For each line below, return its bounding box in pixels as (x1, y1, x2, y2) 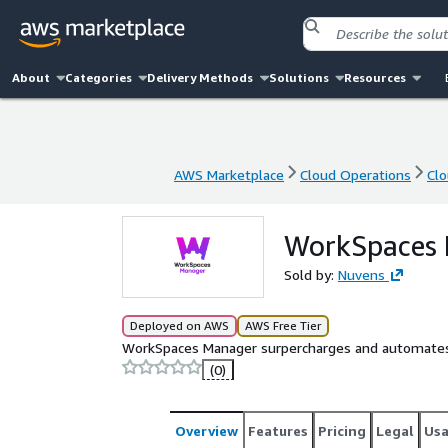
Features (248, 422, 308, 439)
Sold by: (284, 266, 338, 283)
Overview (175, 422, 238, 439)
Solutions (268, 70, 329, 85)
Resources (343, 70, 406, 85)
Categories (65, 70, 133, 85)
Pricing (318, 422, 366, 439)
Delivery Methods (147, 70, 254, 85)
